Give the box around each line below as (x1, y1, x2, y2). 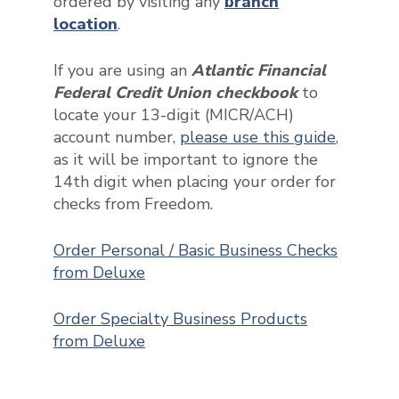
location (53, 12, 118, 35)
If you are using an (53, 59, 187, 81)
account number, (53, 126, 180, 148)
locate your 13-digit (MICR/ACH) (53, 103, 294, 126)
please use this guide (180, 126, 336, 148)
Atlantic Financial (191, 59, 326, 81)
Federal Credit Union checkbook (53, 81, 297, 103)
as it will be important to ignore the (53, 148, 318, 170)
